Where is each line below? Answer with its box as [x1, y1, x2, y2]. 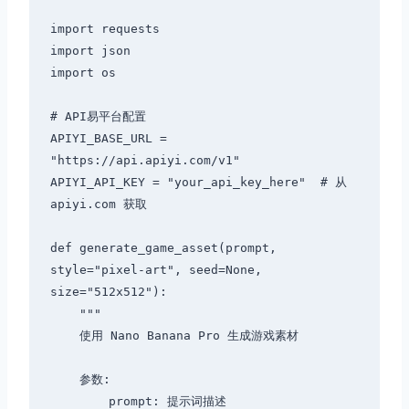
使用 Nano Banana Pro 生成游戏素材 [49, 329, 79, 343]
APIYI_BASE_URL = [49, 131, 167, 146]
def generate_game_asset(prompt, [49, 241, 277, 256]
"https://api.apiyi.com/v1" [49, 153, 240, 168]
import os [49, 66, 116, 80]
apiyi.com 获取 [49, 197, 147, 212]
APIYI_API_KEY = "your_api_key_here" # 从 [49, 175, 347, 190]
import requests [49, 22, 160, 37]
